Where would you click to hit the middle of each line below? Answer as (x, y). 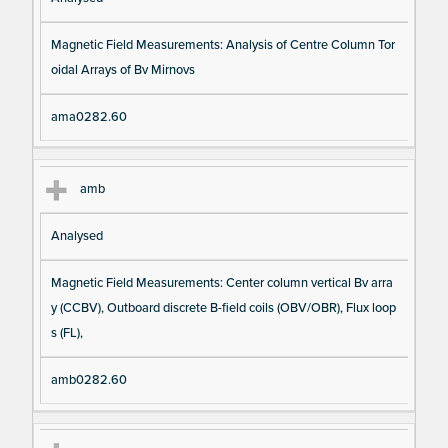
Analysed (76, 236)
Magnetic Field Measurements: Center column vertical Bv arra (221, 283)
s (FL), (66, 333)
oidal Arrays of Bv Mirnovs (122, 69)
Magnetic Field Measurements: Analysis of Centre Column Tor (222, 44)
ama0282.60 (88, 116)
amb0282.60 (88, 380)
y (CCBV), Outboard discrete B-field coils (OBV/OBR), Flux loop (223, 308)
